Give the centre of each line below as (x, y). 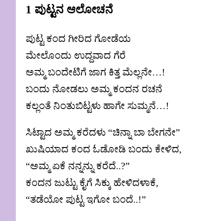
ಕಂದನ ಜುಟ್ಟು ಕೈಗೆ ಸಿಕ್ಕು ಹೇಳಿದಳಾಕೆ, (92, 183)
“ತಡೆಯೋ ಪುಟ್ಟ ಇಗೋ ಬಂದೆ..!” (86, 200)
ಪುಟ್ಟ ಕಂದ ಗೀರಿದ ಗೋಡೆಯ (78, 39)
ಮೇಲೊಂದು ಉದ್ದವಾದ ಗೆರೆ (76, 55)
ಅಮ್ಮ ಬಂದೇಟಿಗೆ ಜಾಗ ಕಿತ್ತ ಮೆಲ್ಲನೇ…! (95, 72)
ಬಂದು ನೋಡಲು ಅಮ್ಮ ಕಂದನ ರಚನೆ (94, 89)
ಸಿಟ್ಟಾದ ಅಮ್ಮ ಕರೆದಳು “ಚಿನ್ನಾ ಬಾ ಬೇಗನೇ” (103, 132)
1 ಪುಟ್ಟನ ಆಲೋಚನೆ (69, 10)
